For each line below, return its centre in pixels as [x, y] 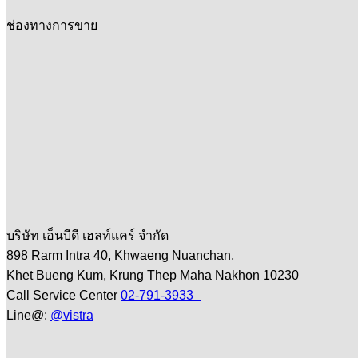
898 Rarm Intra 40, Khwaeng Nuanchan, [124, 255]
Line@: [28, 315]
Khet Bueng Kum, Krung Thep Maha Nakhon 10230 [157, 275]
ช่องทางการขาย [52, 25]
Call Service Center [64, 295]
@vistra [72, 315]
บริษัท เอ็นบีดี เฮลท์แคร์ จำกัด [91, 235]
